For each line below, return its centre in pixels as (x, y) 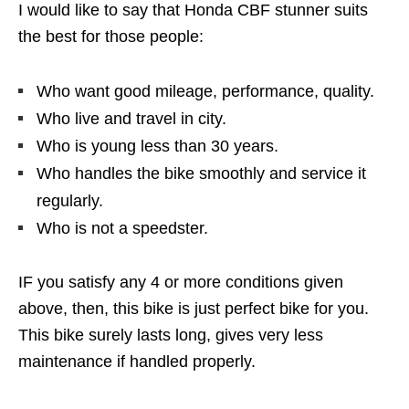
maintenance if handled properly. (137, 361)
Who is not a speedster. (122, 228)
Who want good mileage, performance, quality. (205, 91)
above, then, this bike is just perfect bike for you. (194, 308)
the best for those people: (111, 36)
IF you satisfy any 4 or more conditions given (181, 282)
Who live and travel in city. (131, 118)
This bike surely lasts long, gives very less (171, 335)
